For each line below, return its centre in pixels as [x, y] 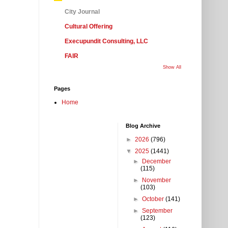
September [158, 211]
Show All [172, 67]
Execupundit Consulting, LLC [106, 41]
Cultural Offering [89, 27]
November [157, 180]
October [154, 199]
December [157, 162]
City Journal [82, 12]
